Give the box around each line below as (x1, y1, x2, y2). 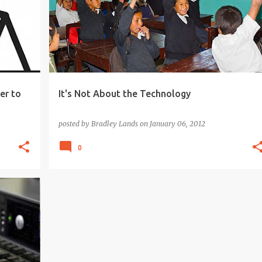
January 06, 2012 (149, 119, 205, 128)
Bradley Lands (91, 119, 138, 128)
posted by (58, 119, 91, 128)
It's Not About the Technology (58, 88, 191, 99)
